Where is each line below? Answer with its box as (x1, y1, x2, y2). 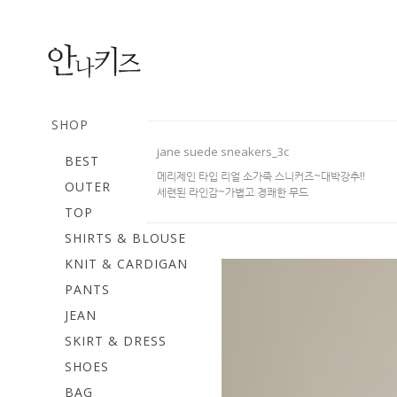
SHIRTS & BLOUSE (65, 230, 186, 246)
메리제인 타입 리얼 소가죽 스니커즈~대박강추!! (157, 168, 365, 183)
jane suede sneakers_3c (157, 144, 289, 160)
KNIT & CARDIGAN (65, 255, 188, 272)
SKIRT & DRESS (65, 332, 167, 349)
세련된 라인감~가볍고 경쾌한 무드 (157, 184, 308, 199)
